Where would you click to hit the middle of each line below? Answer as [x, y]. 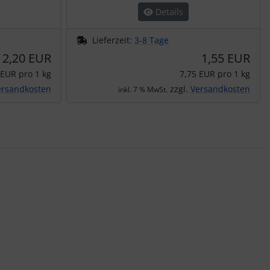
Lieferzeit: [113, 40]
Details [168, 11]
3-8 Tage [152, 40]
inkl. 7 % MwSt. [143, 89]
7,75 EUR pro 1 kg [215, 74]
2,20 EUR [27, 58]
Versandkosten [220, 89]
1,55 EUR [226, 58]
